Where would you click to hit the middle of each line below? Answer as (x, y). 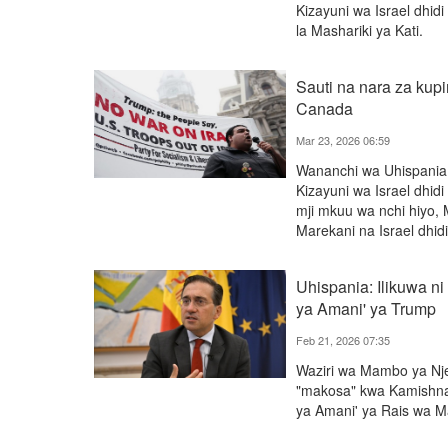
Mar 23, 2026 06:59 (343, 140)
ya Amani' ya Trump (366, 308)
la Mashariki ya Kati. (360, 30)
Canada (325, 108)
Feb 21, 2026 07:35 (343, 340)
